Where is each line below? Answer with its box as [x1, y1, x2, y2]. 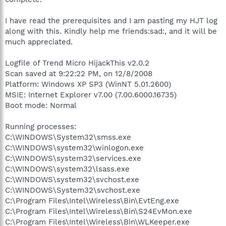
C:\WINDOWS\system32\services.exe [5, 153, 141, 163]
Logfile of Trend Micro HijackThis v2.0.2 [5, 58, 149, 68]
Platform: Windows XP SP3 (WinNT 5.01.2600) [5, 79, 171, 89]
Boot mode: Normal [5, 100, 77, 110]
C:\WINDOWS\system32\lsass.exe [5, 164, 130, 174]
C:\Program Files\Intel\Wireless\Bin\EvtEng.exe [5, 196, 179, 205]
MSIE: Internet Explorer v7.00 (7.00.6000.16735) [5, 90, 177, 99]
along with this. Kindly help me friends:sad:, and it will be [5, 26, 217, 36]
